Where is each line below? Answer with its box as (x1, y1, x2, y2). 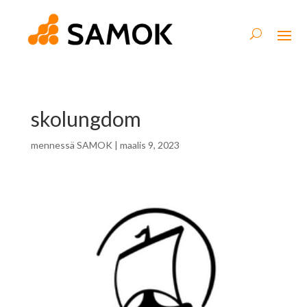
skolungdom (30, 106, 141, 131)
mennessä (30, 138, 77, 151)
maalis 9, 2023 (119, 138, 180, 151)
